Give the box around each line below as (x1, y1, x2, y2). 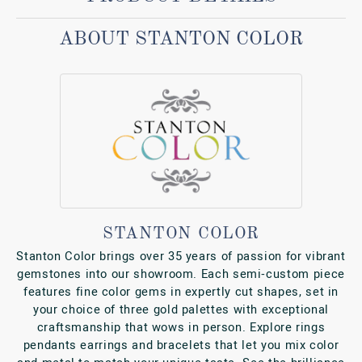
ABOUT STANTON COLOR (59, 30, 303, 49)
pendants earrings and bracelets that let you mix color (23, 337, 339, 354)
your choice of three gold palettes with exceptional (33, 301, 329, 318)
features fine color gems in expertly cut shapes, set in (23, 284, 339, 301)
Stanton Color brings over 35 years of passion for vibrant (16, 248, 346, 265)
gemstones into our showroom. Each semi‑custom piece (17, 266, 345, 283)
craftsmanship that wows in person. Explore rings (36, 319, 326, 336)
